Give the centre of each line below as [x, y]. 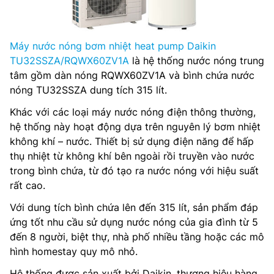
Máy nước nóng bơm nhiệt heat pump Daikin [113, 46]
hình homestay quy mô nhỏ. [74, 251]
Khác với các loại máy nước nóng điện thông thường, [133, 112]
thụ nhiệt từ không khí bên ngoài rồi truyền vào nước [132, 156]
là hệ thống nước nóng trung [197, 60]
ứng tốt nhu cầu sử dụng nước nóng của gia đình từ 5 [134, 222]
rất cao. [28, 185]
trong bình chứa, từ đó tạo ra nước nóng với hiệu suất [134, 170]
